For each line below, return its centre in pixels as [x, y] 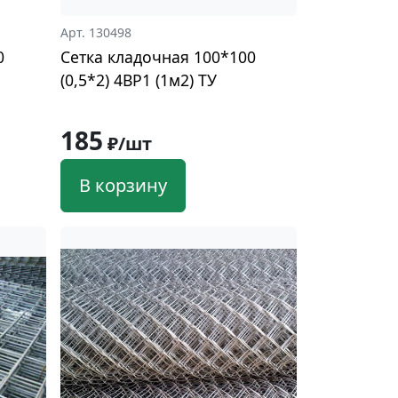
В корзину [123, 186]
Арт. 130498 [96, 33]
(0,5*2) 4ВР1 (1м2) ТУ [138, 80]
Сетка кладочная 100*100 [158, 57]
